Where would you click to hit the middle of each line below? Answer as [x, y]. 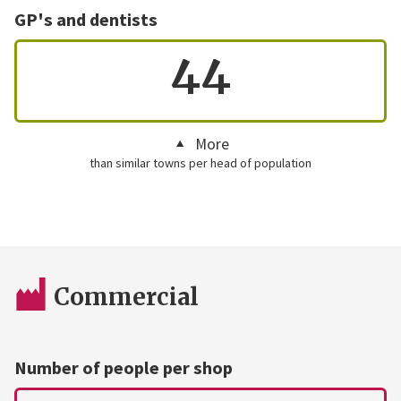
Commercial [127, 296]
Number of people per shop [123, 368]
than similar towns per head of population [200, 162]
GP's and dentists [85, 20]
